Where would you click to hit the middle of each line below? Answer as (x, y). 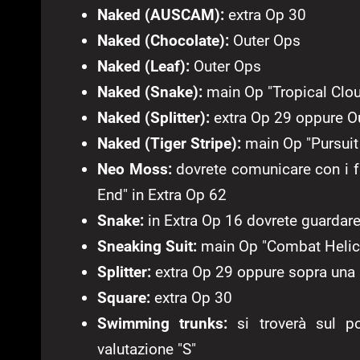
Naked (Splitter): (153, 118)
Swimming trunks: (163, 324)
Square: (126, 298)
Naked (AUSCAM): (161, 15)
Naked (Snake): (150, 92)
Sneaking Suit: (147, 247)
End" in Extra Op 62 (162, 195)
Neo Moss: (137, 170)
